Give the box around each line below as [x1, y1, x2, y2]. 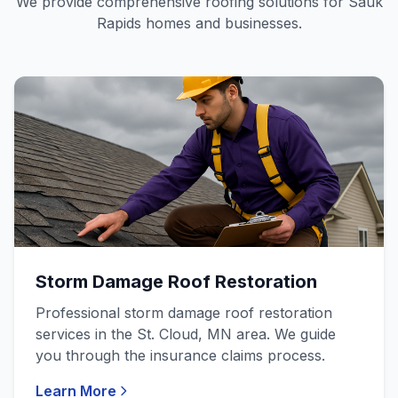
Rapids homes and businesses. [96, 14, 302, 32]
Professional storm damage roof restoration [36, 304, 332, 322]
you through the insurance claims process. [36, 346, 325, 364]
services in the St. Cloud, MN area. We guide [36, 325, 336, 343]
